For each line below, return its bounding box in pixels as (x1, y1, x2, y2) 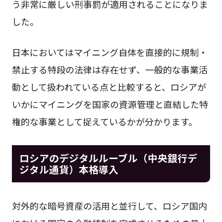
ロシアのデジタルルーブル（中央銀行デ (19, 150, 197, 165)
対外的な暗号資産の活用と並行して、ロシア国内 (11, 199, 207, 212)
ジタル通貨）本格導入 (19, 162, 118, 176)
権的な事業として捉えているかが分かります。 (11, 115, 197, 128)
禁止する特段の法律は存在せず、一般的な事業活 (11, 63, 208, 76)
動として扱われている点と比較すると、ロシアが (11, 80, 206, 94)
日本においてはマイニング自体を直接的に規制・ (11, 46, 208, 59)
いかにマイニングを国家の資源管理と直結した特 (11, 98, 208, 111)
